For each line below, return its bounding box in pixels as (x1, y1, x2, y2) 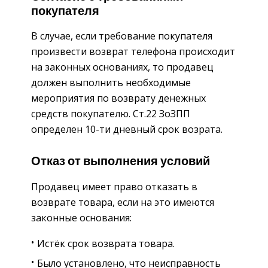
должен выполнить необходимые (31, 76, 191, 90)
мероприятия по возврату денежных (31, 92, 206, 105)
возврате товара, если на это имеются (31, 195, 214, 209)
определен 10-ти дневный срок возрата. (31, 123, 223, 136)
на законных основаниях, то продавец (31, 60, 214, 74)
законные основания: (31, 211, 132, 224)
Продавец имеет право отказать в (31, 179, 197, 193)
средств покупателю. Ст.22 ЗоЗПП (31, 107, 190, 121)
